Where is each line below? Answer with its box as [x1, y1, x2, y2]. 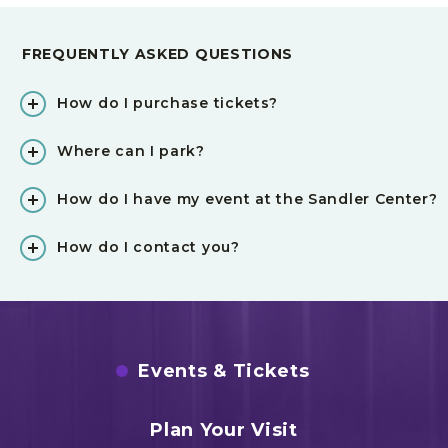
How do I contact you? [57, 238, 240, 256]
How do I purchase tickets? [57, 94, 279, 112]
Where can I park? [57, 142, 205, 160]
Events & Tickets [138, 360, 310, 382]
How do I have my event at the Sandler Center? [57, 190, 438, 208]
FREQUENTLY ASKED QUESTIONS [22, 45, 294, 63]
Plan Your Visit [150, 419, 298, 441]
